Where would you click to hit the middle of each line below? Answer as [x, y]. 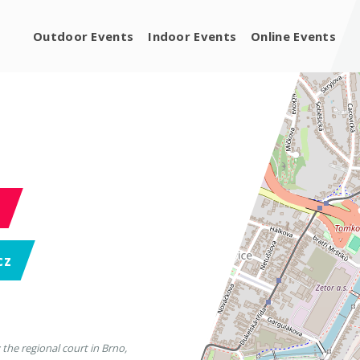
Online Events [294, 36]
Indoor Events [192, 36]
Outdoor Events [84, 36]
